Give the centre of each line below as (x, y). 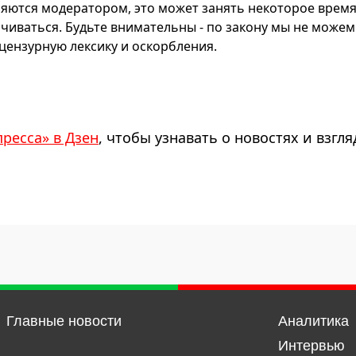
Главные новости (64, 321)
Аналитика (313, 321)
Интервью (311, 346)
